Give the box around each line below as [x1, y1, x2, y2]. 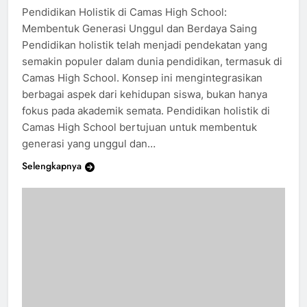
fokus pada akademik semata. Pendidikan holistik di [22, 116, 270, 130]
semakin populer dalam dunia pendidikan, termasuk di [22, 66, 282, 80]
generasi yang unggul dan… [22, 149, 156, 162]
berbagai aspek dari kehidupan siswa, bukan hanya [22, 99, 267, 113]
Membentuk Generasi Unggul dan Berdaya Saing [22, 34, 257, 47]
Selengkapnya [22, 171, 82, 185]
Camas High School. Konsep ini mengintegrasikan [22, 83, 262, 97]
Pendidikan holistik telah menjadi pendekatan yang [22, 50, 267, 64]
